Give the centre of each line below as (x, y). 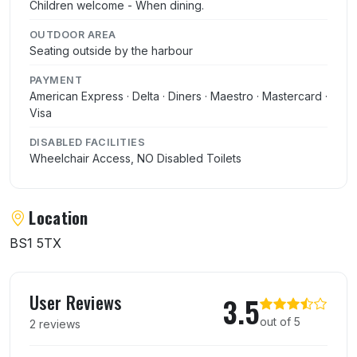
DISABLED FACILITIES (88, 142)
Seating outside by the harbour (111, 50)
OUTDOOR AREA (73, 34)
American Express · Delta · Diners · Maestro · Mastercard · (178, 96)
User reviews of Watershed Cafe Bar (153, 282)
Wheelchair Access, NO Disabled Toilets (135, 158)
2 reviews (55, 324)
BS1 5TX (35, 243)
